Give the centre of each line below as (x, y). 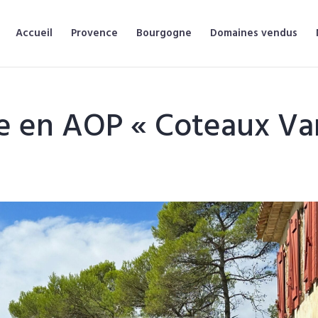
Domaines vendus (254, 33)
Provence (94, 33)
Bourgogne (164, 33)
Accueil (34, 33)
